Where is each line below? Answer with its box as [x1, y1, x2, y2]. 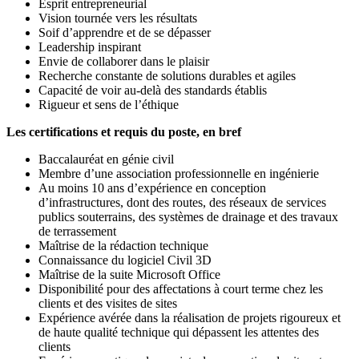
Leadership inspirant [38, 40, 141, 54]
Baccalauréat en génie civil [38, 152, 174, 167]
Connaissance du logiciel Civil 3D [38, 253, 212, 268]
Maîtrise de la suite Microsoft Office [38, 268, 220, 282]
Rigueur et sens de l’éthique [38, 98, 179, 112]
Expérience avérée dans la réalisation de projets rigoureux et [38, 311, 341, 325]
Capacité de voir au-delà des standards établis [38, 83, 267, 98]
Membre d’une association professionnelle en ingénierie [38, 167, 319, 181]
